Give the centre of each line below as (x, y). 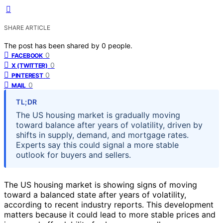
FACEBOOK (27, 55)
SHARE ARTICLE (27, 27)
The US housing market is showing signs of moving (101, 184)
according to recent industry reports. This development (109, 204)
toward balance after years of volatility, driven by (109, 125)
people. (120, 45)
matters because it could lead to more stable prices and (110, 214)
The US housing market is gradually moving (98, 115)
